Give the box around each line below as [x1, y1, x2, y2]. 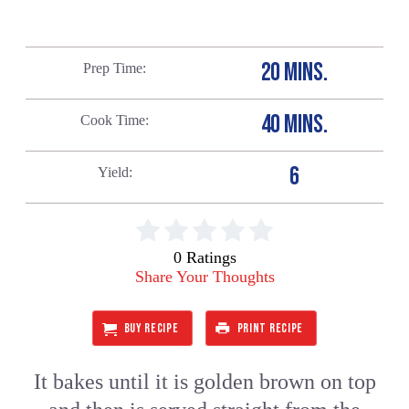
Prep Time [83, 59, 143, 76]
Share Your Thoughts [134, 267, 275, 286]
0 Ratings [173, 247, 236, 267]
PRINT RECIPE [236, 320, 304, 337]
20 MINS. [260, 57, 328, 88]
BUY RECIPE [123, 320, 179, 337]
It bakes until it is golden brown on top [33, 370, 376, 394]
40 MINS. [260, 109, 328, 140]
